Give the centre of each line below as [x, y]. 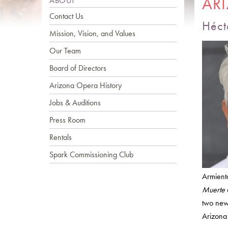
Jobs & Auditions [75, 103]
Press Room [67, 120]
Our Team [65, 51]
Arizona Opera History [85, 85]
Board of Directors [78, 68]
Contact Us [66, 16]
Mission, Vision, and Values [92, 33]
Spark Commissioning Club [91, 154]
